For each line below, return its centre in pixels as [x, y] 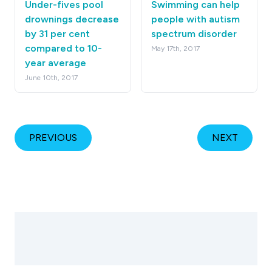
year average [56, 63]
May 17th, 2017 [175, 48]
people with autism [195, 19]
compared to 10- [63, 48]
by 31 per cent [57, 33]
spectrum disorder [194, 33]
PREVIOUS [53, 137]
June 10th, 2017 [51, 77]
